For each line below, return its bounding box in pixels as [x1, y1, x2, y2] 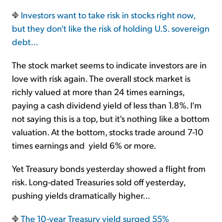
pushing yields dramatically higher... [12, 189, 150, 201]
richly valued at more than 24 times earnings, [12, 86, 184, 98]
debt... [12, 36, 38, 48]
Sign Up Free [78, 21, 144, 36]
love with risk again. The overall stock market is [12, 72, 190, 84]
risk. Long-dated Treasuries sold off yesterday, [12, 176, 185, 188]
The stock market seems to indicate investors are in [12, 59, 207, 71]
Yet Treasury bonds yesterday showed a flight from [12, 163, 206, 174]
